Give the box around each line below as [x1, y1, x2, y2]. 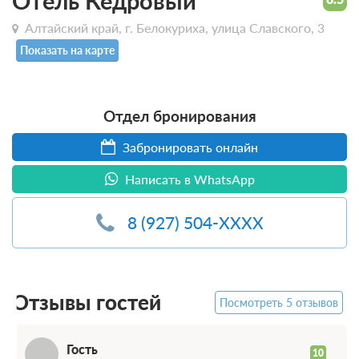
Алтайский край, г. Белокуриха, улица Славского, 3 [25, 19, 325, 35]
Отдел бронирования [103, 106, 256, 125]
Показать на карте [20, 42, 115, 57]
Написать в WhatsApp [121, 171, 255, 187]
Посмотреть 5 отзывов [220, 295, 338, 309]
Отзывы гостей [12, 290, 161, 315]
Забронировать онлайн [119, 139, 258, 155]
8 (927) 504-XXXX [127, 212, 264, 233]
